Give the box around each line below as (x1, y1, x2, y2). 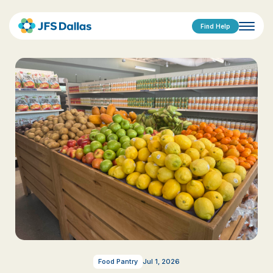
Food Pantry (98, 257, 138, 266)
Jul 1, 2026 (143, 257, 180, 266)
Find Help (200, 22, 230, 30)
